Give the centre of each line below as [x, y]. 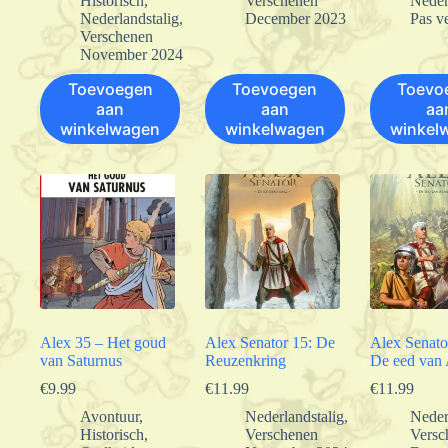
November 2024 [131, 54]
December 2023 [295, 18]
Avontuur [109, 416]
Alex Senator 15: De [269, 342]
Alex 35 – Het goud [103, 342]
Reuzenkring [245, 360]
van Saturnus [81, 360]
